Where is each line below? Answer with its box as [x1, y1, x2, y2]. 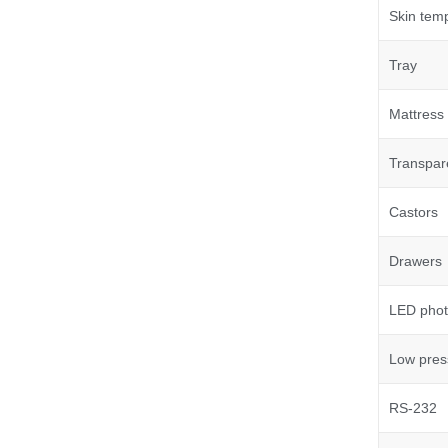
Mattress [388, 106, 444, 123]
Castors [388, 204, 438, 221]
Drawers [388, 253, 442, 270]
